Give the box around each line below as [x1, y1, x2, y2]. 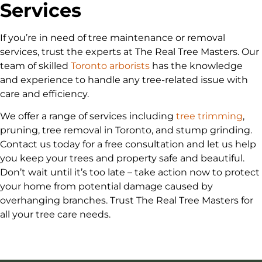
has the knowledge [150, 60, 243, 72]
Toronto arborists [71, 60, 150, 72]
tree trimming [176, 111, 243, 122]
